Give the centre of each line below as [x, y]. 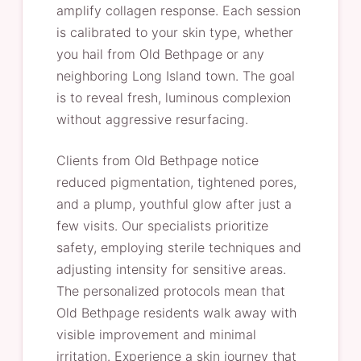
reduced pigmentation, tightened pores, [176, 182]
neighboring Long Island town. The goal [175, 76]
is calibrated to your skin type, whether [174, 32]
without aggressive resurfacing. [152, 119]
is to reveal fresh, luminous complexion [173, 98]
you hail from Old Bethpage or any [160, 54]
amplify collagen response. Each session [178, 10]
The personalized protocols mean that [170, 291]
